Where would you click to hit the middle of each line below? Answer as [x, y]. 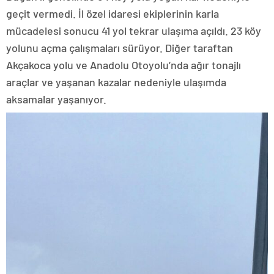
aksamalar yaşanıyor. [56, 99]
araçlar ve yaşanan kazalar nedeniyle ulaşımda [116, 82]
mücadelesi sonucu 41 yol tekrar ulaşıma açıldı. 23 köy [134, 30]
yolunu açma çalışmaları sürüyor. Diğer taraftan [120, 47]
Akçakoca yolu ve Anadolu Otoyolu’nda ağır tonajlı [124, 65]
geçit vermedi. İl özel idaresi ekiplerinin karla [113, 13]
